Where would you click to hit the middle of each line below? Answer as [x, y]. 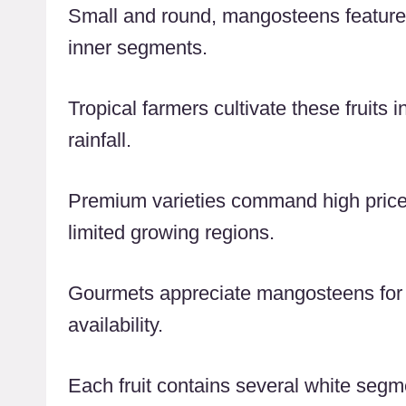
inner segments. [138, 47]
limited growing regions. [171, 232]
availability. [116, 324]
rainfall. [100, 140]
